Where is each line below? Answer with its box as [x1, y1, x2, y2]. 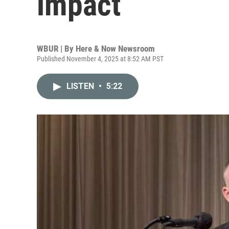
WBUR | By [37, 43, 76, 54]
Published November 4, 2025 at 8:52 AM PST [37, 55, 164, 63]
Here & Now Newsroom [76, 43, 155, 54]
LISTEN [66, 81, 96, 91]
